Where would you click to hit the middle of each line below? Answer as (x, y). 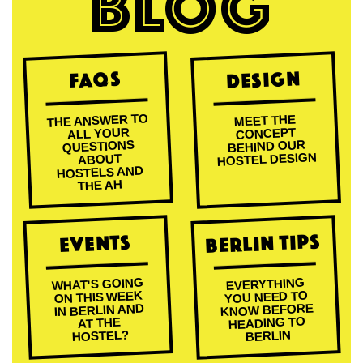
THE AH (100, 185)
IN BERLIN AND (98, 310)
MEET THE (265, 120)
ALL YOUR (98, 133)
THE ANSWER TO (97, 120)
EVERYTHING (265, 284)
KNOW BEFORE (267, 310)
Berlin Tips (264, 243)
